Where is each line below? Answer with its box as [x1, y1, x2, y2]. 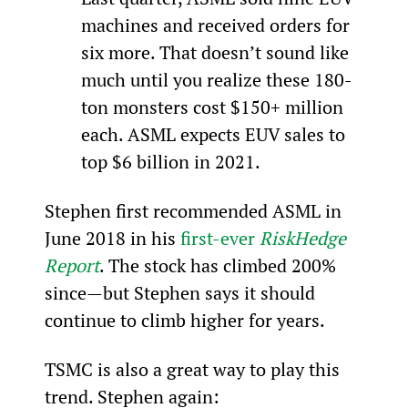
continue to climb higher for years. [44, 307, 325, 332]
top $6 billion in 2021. [80, 148, 260, 174]
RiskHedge [259, 225, 351, 250]
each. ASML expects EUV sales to [80, 121, 350, 147]
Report [44, 252, 99, 278]
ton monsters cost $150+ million [80, 94, 348, 119]
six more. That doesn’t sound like [80, 39, 353, 65]
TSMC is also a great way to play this [44, 356, 344, 382]
